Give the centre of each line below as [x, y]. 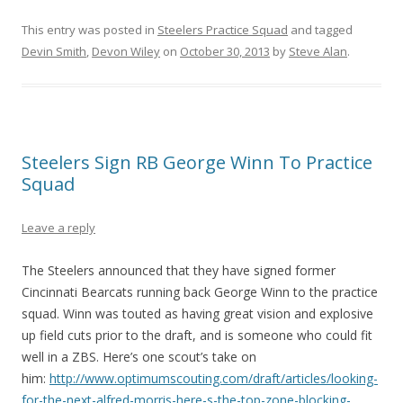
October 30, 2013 [225, 51]
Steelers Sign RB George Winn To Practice [197, 162]
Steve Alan [318, 51]
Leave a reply [58, 227]
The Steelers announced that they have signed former [179, 270]
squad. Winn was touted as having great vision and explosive [197, 313]
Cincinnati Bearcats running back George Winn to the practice [200, 291]
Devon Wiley [126, 51]
